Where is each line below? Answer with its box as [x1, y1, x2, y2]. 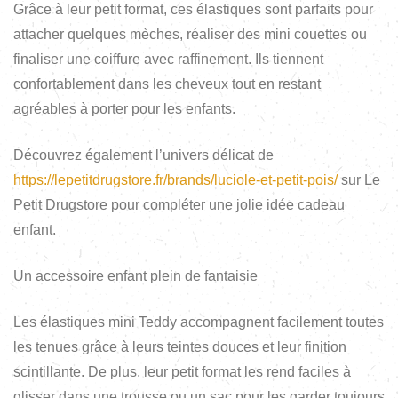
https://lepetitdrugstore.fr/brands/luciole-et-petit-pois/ [13, 171, 338, 187]
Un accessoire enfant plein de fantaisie [13, 267, 258, 283]
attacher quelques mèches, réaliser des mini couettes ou [13, 26, 367, 42]
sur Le [338, 171, 380, 187]
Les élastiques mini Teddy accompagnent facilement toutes [13, 314, 384, 330]
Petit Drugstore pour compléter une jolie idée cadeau [13, 196, 345, 212]
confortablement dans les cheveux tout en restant [13, 76, 321, 92]
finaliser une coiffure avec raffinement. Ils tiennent [13, 51, 323, 67]
